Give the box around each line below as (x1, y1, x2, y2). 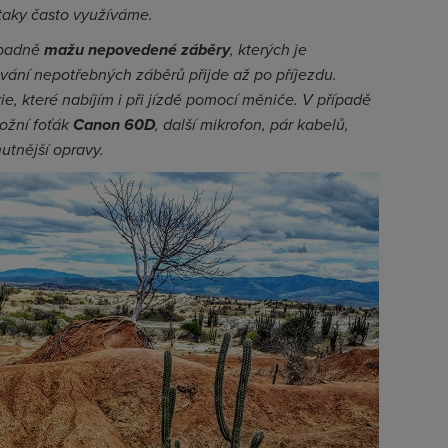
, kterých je (230, 38, 307, 61)
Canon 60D (73, 113, 155, 136)
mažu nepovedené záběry (44, 38, 230, 61)
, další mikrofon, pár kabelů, (155, 113, 349, 136)
